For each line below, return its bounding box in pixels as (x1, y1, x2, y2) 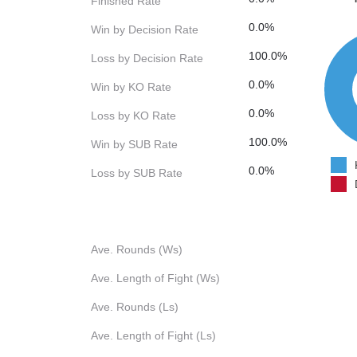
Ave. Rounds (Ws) (91, 243, 182, 257)
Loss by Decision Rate (91, 52, 203, 65)
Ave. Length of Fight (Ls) (91, 329, 216, 343)
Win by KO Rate (91, 80, 171, 94)
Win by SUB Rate (91, 138, 178, 151)
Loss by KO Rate (91, 109, 176, 123)
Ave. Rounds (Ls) (91, 300, 178, 314)
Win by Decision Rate (91, 23, 198, 37)
